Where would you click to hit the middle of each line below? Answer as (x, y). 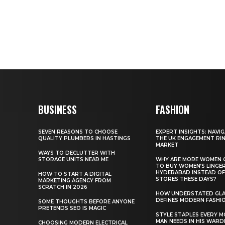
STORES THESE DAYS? (186, 179)
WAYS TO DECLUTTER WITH (77, 153)
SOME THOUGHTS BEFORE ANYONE (86, 201)
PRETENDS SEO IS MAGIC (72, 208)
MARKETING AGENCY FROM (75, 180)
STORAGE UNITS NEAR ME (73, 159)
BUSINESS (58, 109)
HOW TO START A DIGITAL (75, 174)
